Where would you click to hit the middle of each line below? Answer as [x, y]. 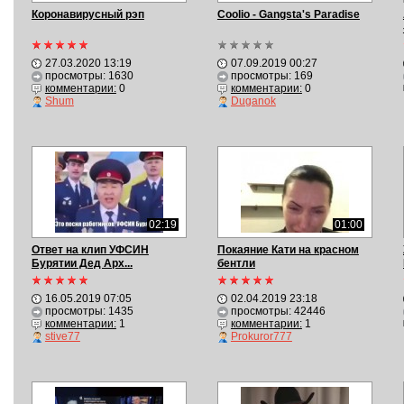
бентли [236, 263]
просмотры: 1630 [89, 76]
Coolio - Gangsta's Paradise [288, 14]
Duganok [253, 101]
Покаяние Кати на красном [288, 250]
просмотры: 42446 [278, 311]
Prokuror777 [261, 336]
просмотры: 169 [271, 76]
